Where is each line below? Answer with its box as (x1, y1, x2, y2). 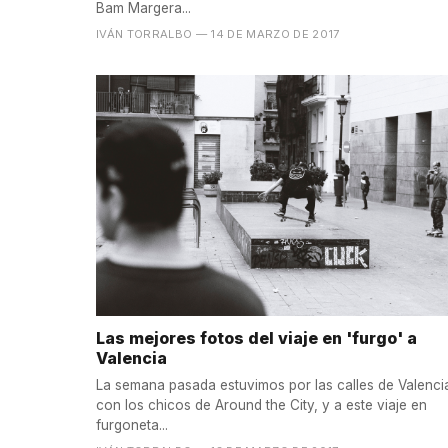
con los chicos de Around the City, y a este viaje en (96, 396, 427, 413)
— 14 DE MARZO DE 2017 (195, 26, 340, 41)
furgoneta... (96, 416, 168, 433)
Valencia (96, 348, 167, 369)
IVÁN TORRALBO (96, 26, 193, 41)
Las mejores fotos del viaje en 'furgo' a (96, 328, 417, 349)
